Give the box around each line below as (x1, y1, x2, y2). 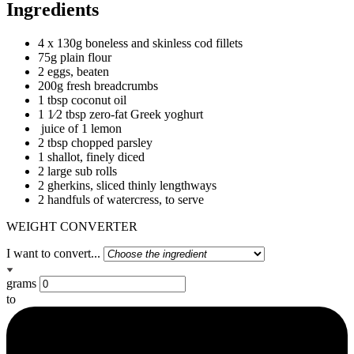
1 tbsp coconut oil (38, 93, 126, 107)
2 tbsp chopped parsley (38, 136, 153, 150)
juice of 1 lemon (38, 122, 122, 136)
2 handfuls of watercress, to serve (38, 193, 204, 207)
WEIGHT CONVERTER (6, 220, 137, 234)
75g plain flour (38, 51, 111, 65)
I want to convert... (6, 247, 100, 261)
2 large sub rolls (38, 164, 117, 179)
